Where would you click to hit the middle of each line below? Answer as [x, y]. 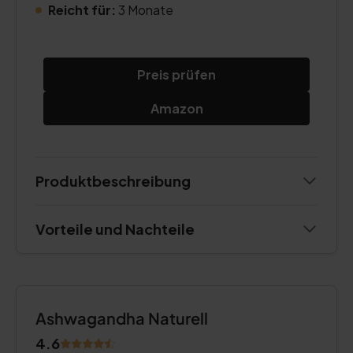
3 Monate [145, 10]
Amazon [176, 108]
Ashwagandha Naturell [122, 318]
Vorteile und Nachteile [115, 229]
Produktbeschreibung [113, 181]
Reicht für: [82, 10]
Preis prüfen [176, 74]
